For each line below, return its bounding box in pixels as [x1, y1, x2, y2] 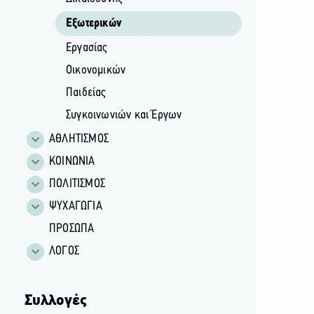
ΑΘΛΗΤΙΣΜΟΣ [48, 132, 109, 146]
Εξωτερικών [65, 16, 121, 30]
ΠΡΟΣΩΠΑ [48, 221, 95, 235]
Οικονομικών [65, 63, 126, 77]
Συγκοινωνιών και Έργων [65, 108, 182, 122]
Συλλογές [24, 294, 87, 308]
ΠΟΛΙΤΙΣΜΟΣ [48, 177, 105, 191]
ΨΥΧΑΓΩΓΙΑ [48, 199, 102, 213]
